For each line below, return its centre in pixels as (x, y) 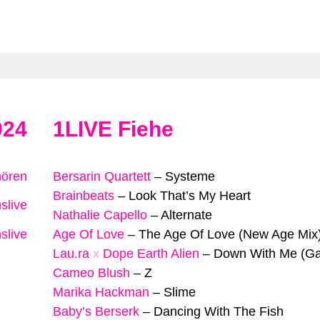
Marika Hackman (101, 292)
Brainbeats (84, 195)
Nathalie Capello (100, 215)
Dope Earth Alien (151, 253)
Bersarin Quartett (102, 176)
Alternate (186, 215)
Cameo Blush (91, 272)
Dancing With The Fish (219, 311)
